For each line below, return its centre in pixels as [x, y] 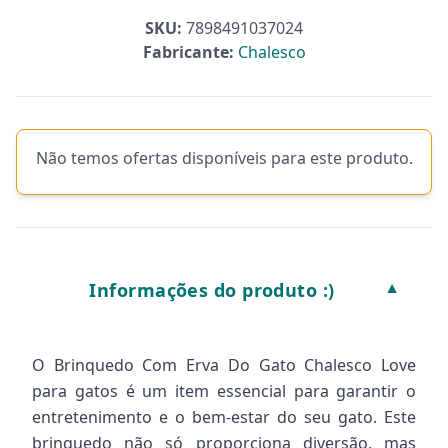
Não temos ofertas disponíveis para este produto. [224, 158]
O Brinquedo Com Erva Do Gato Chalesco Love [224, 365]
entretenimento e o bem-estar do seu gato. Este [224, 417]
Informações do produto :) [212, 290]
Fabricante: [188, 52]
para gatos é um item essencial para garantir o [224, 391]
